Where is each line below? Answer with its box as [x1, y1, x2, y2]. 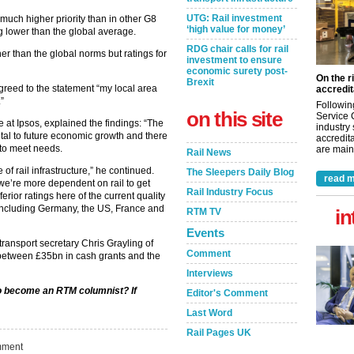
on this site [186, 107, 282, 131]
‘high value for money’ [186, 24, 285, 35]
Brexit [186, 77, 214, 88]
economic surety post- [186, 66, 288, 77]
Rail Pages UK [186, 327, 251, 338]
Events [186, 226, 224, 239]
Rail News [186, 147, 232, 158]
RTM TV [186, 206, 221, 217]
